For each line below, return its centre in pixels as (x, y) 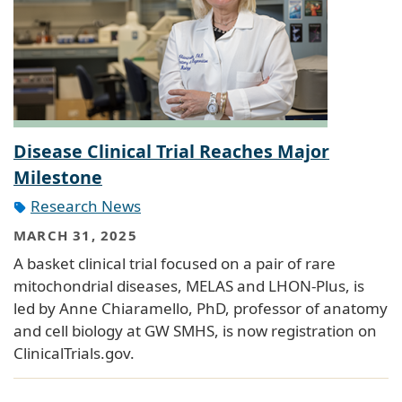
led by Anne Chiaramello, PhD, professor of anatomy (201, 309)
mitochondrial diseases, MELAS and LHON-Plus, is (189, 286)
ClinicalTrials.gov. (74, 354)
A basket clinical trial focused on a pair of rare (175, 264)
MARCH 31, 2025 (75, 235)
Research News (86, 206)
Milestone (58, 178)
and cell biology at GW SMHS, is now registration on (195, 331)
